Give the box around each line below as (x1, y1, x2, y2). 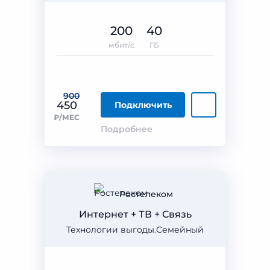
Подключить (114, 99, 172, 110)
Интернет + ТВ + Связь (78, 209, 192, 220)
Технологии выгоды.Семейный (66, 224, 204, 235)
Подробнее (101, 124, 152, 134)
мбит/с (108, 40, 134, 49)
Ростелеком (119, 189, 173, 199)
